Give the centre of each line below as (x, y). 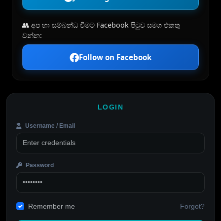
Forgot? (192, 206)
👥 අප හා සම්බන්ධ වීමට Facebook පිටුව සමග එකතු (101, 25)
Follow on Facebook (115, 57)
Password (39, 166)
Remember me (52, 206)
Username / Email (49, 126)
